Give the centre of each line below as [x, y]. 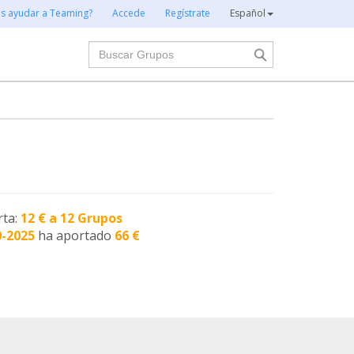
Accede [129, 13]
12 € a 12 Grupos [72, 218]
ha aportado [77, 235]
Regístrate [188, 13]
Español [248, 13]
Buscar [108, 49]
